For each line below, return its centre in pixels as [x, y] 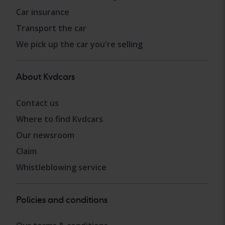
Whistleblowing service [61, 167]
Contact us [37, 103]
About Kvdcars [45, 77]
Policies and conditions [62, 199]
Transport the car [51, 28]
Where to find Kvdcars [60, 119]
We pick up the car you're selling [79, 44]
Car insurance [43, 12]
